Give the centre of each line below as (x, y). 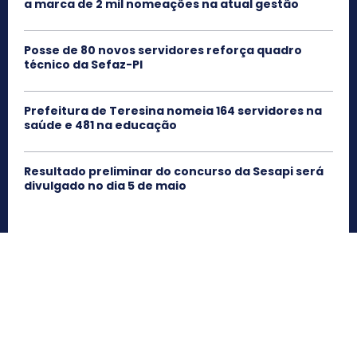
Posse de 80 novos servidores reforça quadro (163, 50)
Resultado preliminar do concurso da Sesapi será (174, 171)
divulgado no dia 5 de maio (105, 185)
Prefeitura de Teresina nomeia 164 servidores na (173, 110)
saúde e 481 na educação (100, 125)
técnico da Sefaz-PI (83, 64)
